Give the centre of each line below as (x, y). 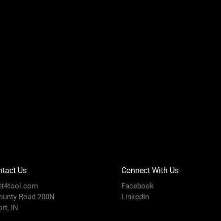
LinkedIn (135, 197)
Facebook (137, 186)
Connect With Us (150, 170)
